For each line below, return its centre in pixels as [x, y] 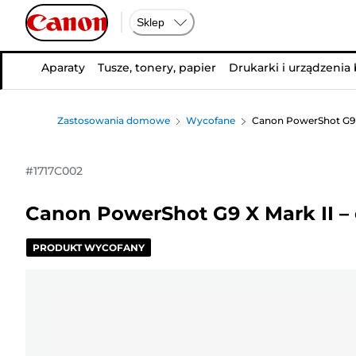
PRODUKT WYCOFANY [89, 247]
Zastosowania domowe [114, 120]
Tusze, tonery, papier [157, 68]
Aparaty [63, 68]
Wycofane [211, 120]
